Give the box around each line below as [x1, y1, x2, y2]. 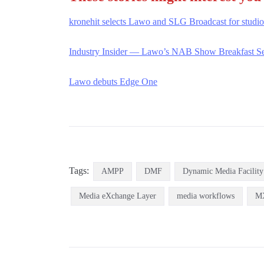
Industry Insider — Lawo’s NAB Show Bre [69, 46, 232, 57]
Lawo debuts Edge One [69, 76, 157, 87]
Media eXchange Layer [79, 191, 156, 200]
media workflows [177, 191, 235, 200]
